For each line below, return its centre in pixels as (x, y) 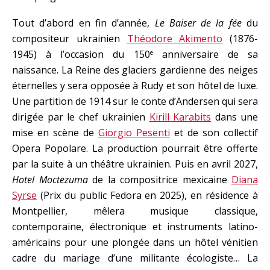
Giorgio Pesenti (134, 133)
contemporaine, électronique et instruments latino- (135, 227)
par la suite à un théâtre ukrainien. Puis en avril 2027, (135, 164)
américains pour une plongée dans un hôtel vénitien (135, 242)
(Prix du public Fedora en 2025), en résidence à (147, 195)
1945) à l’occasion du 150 (81, 54)
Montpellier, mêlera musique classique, (135, 211)
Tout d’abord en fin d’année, (83, 23)
